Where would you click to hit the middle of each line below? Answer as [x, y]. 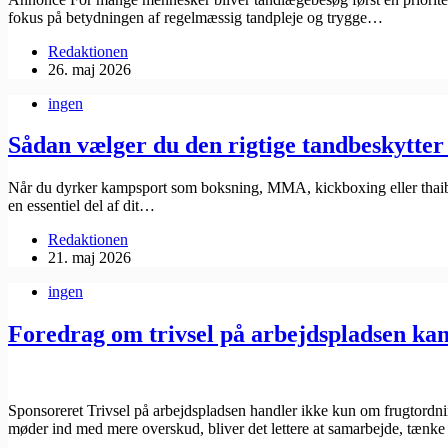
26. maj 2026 [89, 69]
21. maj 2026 [89, 258]
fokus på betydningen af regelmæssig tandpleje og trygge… [195, 17]
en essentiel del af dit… [81, 206]
